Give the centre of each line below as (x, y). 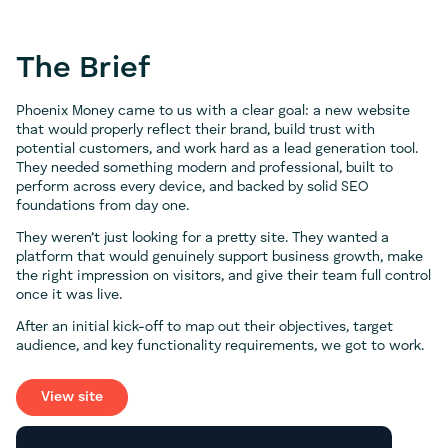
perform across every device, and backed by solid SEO (192, 186)
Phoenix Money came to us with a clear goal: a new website (213, 110)
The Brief (83, 68)
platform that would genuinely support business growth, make (219, 256)
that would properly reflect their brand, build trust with (195, 129)
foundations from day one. (102, 205)
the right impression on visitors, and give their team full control (223, 275)
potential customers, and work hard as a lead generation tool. (217, 148)
